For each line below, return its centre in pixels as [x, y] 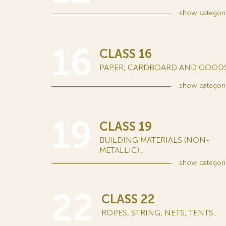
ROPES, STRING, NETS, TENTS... [160, 213]
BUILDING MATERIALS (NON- [154, 140]
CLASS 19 [126, 126]
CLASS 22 [128, 199]
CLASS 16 [126, 54]
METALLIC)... [122, 150]
